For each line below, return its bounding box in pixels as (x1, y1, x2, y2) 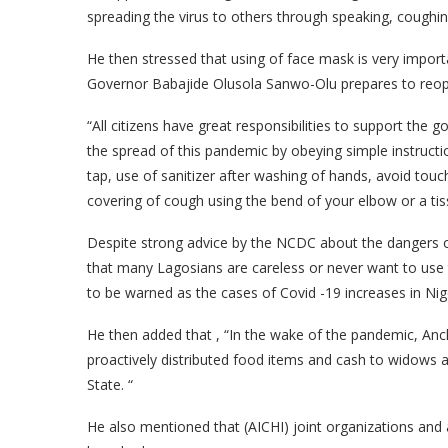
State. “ (87, 374, 133, 394)
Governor (87, 73, 152, 93)
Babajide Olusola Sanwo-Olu (152, 73, 341, 93)
